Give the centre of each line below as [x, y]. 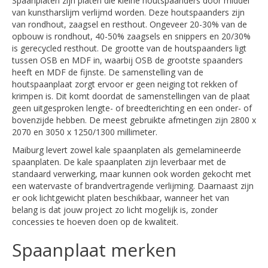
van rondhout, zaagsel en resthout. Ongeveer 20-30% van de [130, 24]
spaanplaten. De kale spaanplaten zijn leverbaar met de [119, 162]
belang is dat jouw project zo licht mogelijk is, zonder [115, 210]
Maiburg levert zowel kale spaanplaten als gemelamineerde [127, 150]
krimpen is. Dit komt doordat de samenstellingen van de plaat [131, 96]
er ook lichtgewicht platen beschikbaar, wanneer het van [121, 198]
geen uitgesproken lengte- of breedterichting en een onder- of [132, 108]
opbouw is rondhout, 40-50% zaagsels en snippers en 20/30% [131, 36]
